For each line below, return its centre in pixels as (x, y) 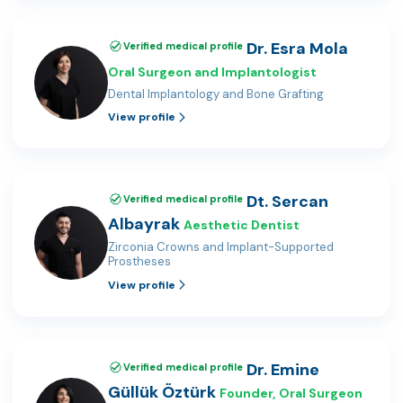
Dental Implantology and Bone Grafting (216, 94)
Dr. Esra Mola (297, 48)
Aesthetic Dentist (242, 225)
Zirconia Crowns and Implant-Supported (221, 247)
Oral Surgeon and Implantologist (212, 72)
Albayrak (144, 224)
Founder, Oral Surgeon (291, 393)
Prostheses (139, 262)
